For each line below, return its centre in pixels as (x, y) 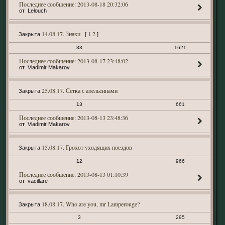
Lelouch (37, 11)
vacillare (37, 181)
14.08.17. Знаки (61, 34)
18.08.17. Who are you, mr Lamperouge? (90, 204)
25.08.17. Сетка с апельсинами (79, 90)
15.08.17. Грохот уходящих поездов (87, 147)
